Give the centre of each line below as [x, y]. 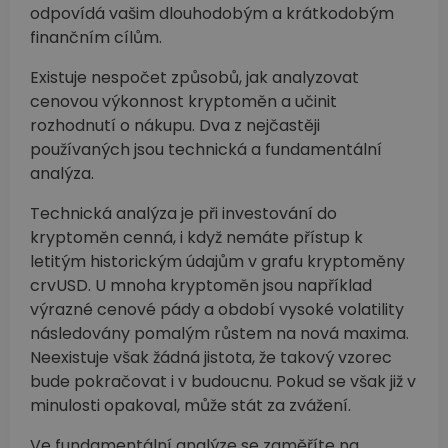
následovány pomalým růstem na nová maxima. [219, 333]
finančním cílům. [96, 37]
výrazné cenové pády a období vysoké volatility [217, 309]
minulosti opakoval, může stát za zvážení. [190, 405]
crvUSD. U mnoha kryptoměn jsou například [201, 285]
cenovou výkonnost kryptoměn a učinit [183, 101]
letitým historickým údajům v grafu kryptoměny [217, 261]
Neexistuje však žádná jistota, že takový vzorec [211, 357]
